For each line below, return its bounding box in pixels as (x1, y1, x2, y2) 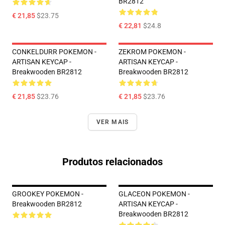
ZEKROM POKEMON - (119, 48, 186, 56)
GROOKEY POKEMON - (12, 190, 83, 198)
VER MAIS (96, 119, 129, 126)
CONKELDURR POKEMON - (12, 48, 96, 56)
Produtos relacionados (62, 156, 163, 168)
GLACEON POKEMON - (119, 190, 190, 198)
